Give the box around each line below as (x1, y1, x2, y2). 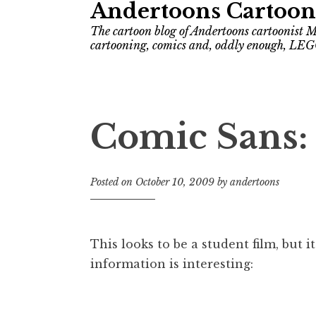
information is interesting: (90, 256, 253, 271)
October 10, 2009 (135, 175, 214, 188)
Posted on (90, 175, 135, 188)
